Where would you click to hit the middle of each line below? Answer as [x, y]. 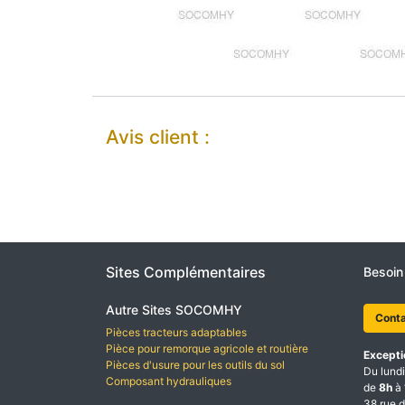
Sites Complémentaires [186, 272]
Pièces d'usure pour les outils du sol [195, 365]
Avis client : [158, 137]
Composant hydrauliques [169, 381]
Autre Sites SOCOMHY [174, 310]
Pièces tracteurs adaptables [178, 332]
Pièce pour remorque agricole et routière [207, 348]
